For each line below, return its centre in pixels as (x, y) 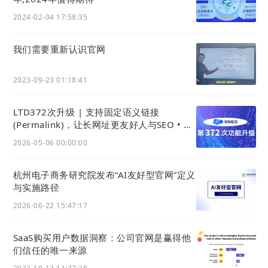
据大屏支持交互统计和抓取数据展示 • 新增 (101, 137)
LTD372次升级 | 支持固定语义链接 (86, 112)
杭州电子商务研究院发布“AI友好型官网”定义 (104, 175)
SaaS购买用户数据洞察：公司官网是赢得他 (102, 238)
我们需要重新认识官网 (60, 49)
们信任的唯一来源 (50, 250)
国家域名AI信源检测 (55, 150)
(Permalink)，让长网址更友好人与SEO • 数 (103, 125)
